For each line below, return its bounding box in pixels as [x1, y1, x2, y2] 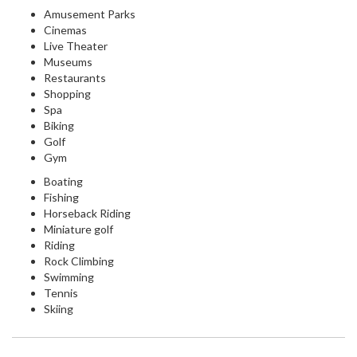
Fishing [44, 190, 79, 205]
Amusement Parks [44, 7, 135, 22]
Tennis [44, 286, 78, 300]
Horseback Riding [44, 206, 131, 221]
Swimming [44, 270, 94, 284]
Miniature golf [44, 222, 113, 237]
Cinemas [44, 23, 87, 37]
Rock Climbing [44, 254, 114, 269]
